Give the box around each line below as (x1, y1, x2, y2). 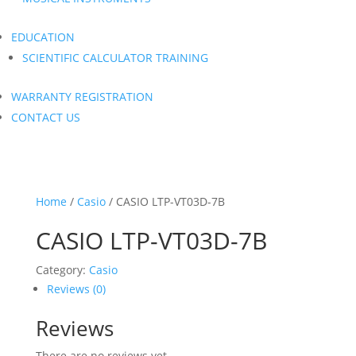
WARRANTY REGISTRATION (11, 89, 153, 104)
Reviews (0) (46, 281, 106, 296)
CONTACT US (11, 110, 80, 125)
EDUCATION (11, 29, 75, 44)
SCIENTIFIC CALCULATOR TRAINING (22, 50, 208, 65)
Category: (35, 262, 89, 277)
